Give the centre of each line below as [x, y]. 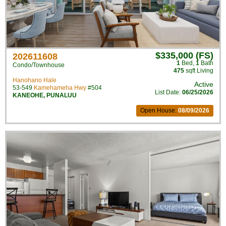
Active [204, 84]
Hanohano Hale [35, 80]
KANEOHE [28, 95]
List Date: [168, 92]
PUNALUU [62, 95]
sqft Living [199, 71]
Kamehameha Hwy [60, 88]
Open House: [159, 110]
